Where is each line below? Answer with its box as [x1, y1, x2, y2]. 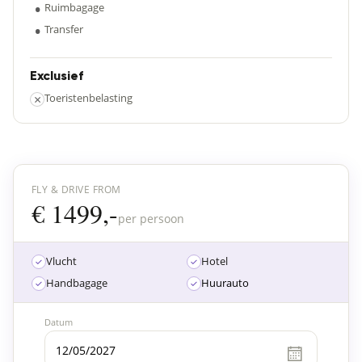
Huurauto [201, 276, 249, 290]
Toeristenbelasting [44, 90, 133, 105]
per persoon [118, 211, 184, 226]
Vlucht [46, 254, 77, 268]
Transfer [44, 22, 83, 36]
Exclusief [30, 70, 83, 83]
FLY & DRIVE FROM [32, 183, 121, 196]
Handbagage [46, 276, 107, 290]
